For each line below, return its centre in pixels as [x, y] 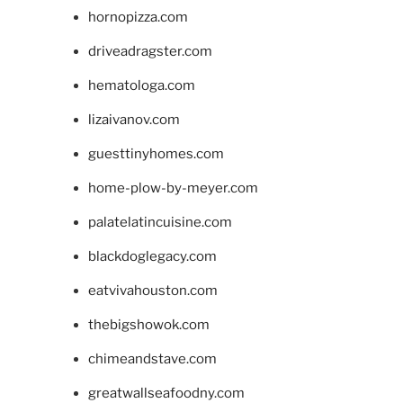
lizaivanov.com [134, 119]
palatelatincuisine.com [160, 222]
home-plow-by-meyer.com [173, 188]
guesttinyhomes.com [156, 153]
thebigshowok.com [148, 324]
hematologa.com [141, 85]
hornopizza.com [138, 17]
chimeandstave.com [152, 358]
